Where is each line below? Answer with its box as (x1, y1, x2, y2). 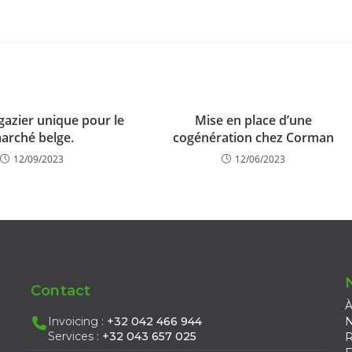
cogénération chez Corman (172, 129, 334, 146)
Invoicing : (47, 314, 107, 328)
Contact (30, 282, 91, 299)
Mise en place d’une (194, 112, 312, 129)
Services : (47, 329, 102, 343)
